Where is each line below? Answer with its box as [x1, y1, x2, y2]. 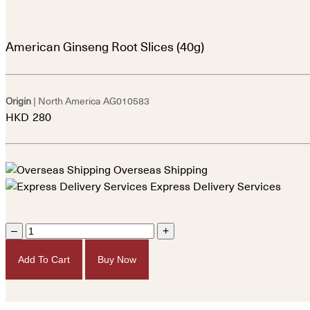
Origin [6, 95, 31, 107]
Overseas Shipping [111, 163, 208, 176]
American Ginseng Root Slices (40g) [6, 39, 204, 54]
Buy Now [98, 253, 136, 265]
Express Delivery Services [147, 180, 281, 193]
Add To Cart [18, 253, 70, 265]
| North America [31, 95, 100, 107]
